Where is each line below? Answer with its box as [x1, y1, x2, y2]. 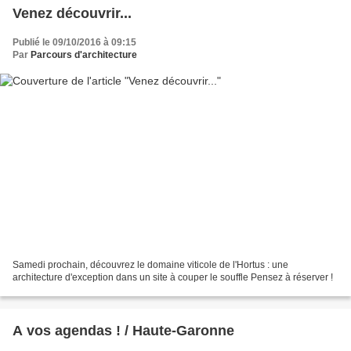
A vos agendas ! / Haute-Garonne [13, 322, 234, 338]
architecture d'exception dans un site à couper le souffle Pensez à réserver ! [13, 271, 333, 283]
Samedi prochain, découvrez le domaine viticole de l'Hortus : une [13, 259, 288, 270]
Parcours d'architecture [31, 49, 137, 61]
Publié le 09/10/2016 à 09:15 [13, 37, 136, 49]
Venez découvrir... [13, 5, 132, 22]
